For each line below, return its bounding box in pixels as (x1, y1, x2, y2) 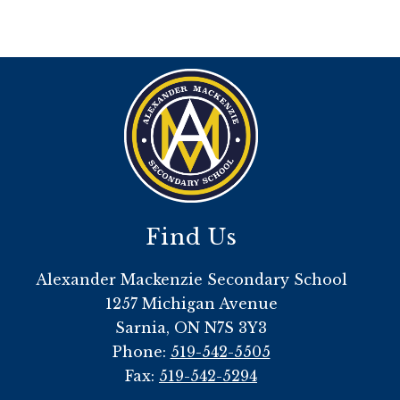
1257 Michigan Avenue (104, 295, 278, 313)
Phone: (112, 343, 171, 362)
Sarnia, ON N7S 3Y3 (115, 319, 267, 337)
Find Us (145, 224, 237, 251)
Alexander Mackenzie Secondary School (35, 271, 347, 289)
